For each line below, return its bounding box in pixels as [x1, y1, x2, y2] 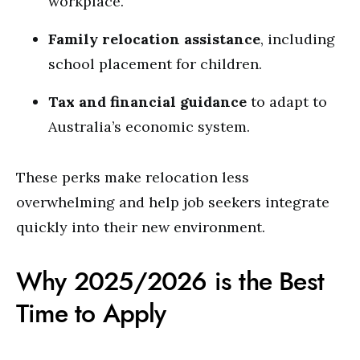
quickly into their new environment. [16, 218, 265, 236]
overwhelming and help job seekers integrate [16, 193, 329, 211]
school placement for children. [48, 55, 262, 73]
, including [260, 30, 335, 48]
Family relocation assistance [48, 30, 260, 48]
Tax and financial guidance [48, 92, 247, 111]
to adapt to [247, 92, 327, 111]
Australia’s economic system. [48, 117, 250, 136]
